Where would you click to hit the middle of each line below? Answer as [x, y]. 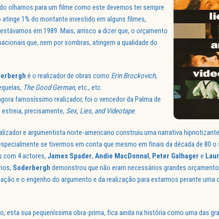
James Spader [70, 156]
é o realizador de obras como [68, 76]
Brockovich [139, 76]
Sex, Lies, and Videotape [100, 111]
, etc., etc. [88, 88]
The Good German [49, 88]
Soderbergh [32, 168]
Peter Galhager [175, 156]
